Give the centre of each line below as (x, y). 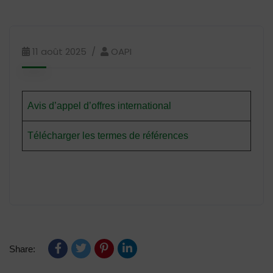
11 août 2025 (59, 51)
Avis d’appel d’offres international (99, 106)
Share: (22, 249)
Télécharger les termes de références (108, 136)
